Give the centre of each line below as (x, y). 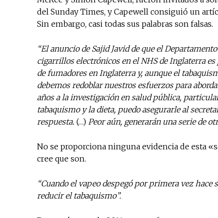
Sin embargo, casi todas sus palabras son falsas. (125, 24)
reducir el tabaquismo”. (79, 196)
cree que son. (63, 159)
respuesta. (56, 122)
